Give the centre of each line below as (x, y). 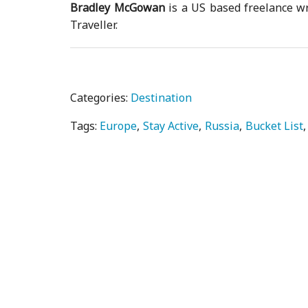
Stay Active (171, 126)
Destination (162, 98)
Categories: (101, 98)
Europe (119, 126)
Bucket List (275, 126)
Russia (222, 126)
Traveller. (94, 25)
